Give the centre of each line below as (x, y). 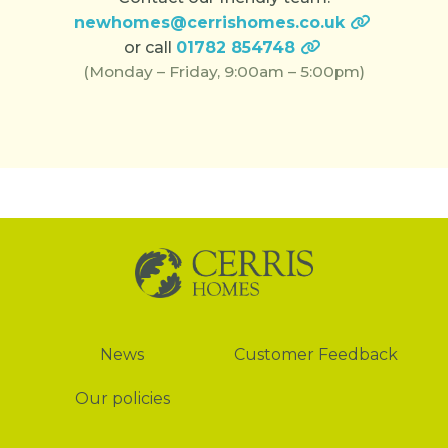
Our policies (122, 398)
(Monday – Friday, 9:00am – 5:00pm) (224, 71)
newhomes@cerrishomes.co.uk (209, 22)
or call (149, 47)
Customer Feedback (316, 354)
